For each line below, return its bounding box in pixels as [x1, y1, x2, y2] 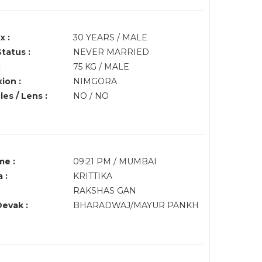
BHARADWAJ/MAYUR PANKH [73, 200, 201, 211]
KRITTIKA [73, 171, 112, 181]
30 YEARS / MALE [73, 32, 147, 43]
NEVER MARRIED [73, 47, 149, 57]
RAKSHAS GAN [73, 185, 136, 196]
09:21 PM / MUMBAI [73, 156, 159, 167]
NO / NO [73, 91, 109, 101]
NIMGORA [73, 76, 117, 87]
